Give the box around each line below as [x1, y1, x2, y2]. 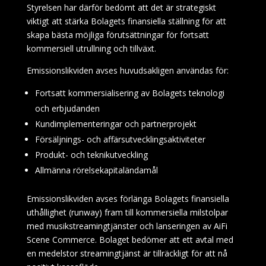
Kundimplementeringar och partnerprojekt [34, 118, 197, 129]
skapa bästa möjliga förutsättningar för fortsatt [26, 29, 209, 40]
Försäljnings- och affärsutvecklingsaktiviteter [34, 134, 205, 145]
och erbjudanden [34, 103, 100, 114]
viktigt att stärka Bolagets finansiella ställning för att [26, 15, 226, 27]
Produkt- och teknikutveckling [34, 149, 148, 160]
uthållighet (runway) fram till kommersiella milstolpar [26, 207, 228, 218]
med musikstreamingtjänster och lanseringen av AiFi [26, 220, 227, 232]
